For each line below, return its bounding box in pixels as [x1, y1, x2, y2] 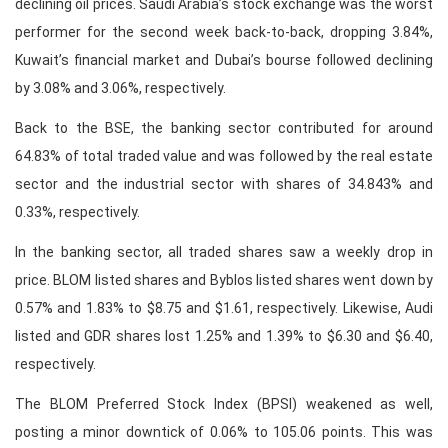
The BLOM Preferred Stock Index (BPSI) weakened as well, [15, 396, 433, 413]
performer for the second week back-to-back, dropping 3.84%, [15, 24, 433, 41]
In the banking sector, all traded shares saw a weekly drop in [15, 244, 433, 261]
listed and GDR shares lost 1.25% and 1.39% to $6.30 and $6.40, [15, 328, 433, 345]
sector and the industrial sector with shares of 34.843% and [15, 176, 433, 193]
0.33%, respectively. [15, 204, 140, 221]
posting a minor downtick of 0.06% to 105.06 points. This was [15, 424, 433, 441]
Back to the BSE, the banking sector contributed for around [15, 120, 433, 137]
